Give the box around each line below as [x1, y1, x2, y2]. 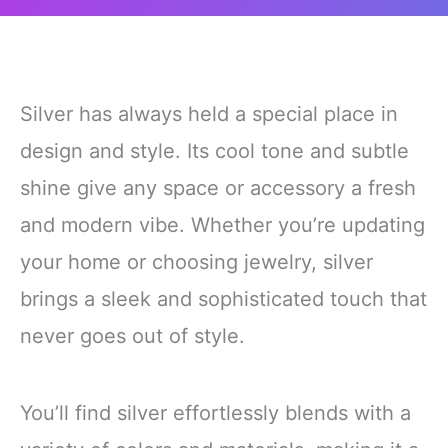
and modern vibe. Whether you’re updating [20, 213, 425, 238]
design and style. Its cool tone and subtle [20, 139, 409, 164]
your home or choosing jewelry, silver [20, 250, 373, 275]
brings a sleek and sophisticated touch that [20, 287, 427, 312]
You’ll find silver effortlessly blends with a [20, 401, 411, 426]
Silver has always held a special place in [20, 102, 398, 127]
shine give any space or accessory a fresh [20, 176, 416, 201]
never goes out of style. [20, 324, 245, 349]
